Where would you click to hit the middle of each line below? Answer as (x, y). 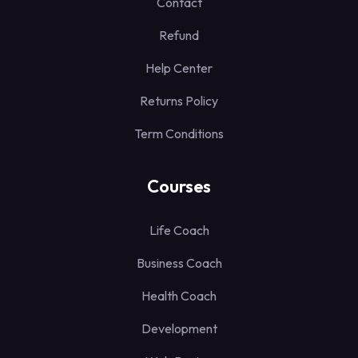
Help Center (179, 68)
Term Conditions (179, 134)
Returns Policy (179, 101)
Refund (179, 36)
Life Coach (179, 231)
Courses (179, 187)
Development (179, 329)
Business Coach (179, 263)
